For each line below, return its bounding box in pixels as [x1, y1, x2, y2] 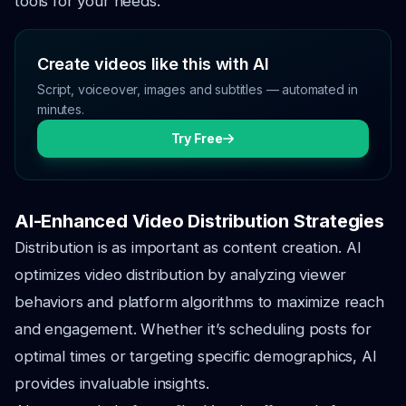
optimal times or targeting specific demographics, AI [14, 347, 377, 365]
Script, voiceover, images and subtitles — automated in [37, 82, 358, 97]
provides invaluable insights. [14, 374, 209, 392]
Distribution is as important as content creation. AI [14, 238, 362, 256]
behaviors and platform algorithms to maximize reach [14, 293, 384, 311]
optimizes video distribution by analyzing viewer [14, 266, 347, 284]
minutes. [37, 101, 84, 117]
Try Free [170, 130, 223, 146]
